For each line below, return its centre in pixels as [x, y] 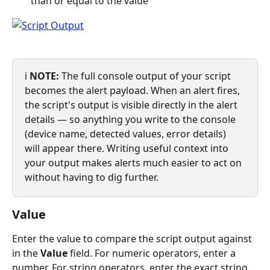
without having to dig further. [92, 177]
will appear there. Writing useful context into [128, 149]
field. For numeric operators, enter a [153, 253]
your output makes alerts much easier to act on [134, 163]
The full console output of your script [146, 76]
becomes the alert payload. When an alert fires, [133, 91]
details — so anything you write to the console [131, 120]
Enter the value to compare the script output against [133, 239]
